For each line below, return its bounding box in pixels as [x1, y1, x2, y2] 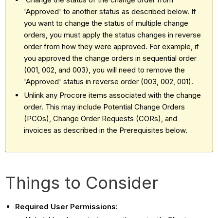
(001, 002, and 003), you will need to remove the [24, 65, 185, 74]
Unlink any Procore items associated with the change [24, 90, 201, 100]
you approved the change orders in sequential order [24, 53, 197, 63]
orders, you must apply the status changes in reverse [24, 30, 201, 39]
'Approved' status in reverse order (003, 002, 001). [24, 76, 196, 86]
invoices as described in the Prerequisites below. [24, 125, 188, 135]
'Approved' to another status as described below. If [24, 6, 197, 16]
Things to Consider [5, 172, 159, 193]
